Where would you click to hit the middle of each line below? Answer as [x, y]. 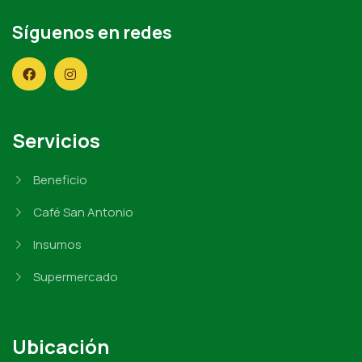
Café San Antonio [83, 213]
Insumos [57, 245]
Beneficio [60, 180]
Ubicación [61, 347]
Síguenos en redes [92, 32]
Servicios [56, 141]
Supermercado [75, 277]
